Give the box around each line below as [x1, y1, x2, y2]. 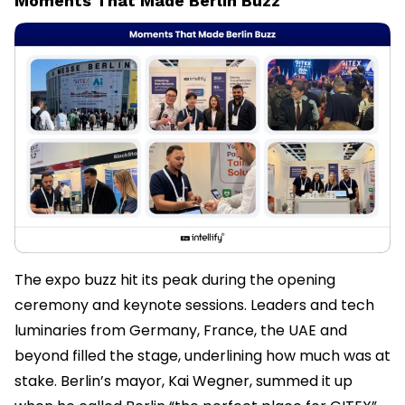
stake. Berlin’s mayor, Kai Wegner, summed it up [14, 370, 353, 391]
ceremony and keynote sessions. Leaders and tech [14, 294, 374, 316]
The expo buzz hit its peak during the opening [14, 268, 335, 290]
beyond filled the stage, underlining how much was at [14, 344, 391, 366]
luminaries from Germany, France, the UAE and [14, 319, 347, 341]
